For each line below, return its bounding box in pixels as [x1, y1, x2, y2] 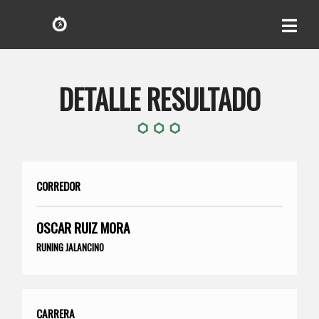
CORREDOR [36, 177, 81, 194]
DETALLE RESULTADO [58, 78, 261, 119]
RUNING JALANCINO [36, 239, 105, 254]
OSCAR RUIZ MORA [36, 216, 130, 238]
